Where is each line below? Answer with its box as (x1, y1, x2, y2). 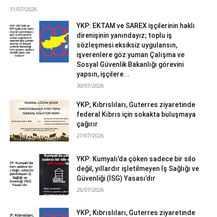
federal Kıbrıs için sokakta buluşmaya (77, 110, 196, 118)
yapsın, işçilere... (77, 70, 130, 78)
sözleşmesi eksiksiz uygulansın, (77, 41, 178, 49)
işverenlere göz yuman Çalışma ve (77, 50, 185, 59)
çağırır (77, 120, 98, 128)
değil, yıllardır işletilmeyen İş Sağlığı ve (77, 164, 200, 172)
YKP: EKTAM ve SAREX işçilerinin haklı (77, 21, 195, 30)
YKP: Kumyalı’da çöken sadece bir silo (77, 155, 196, 163)
